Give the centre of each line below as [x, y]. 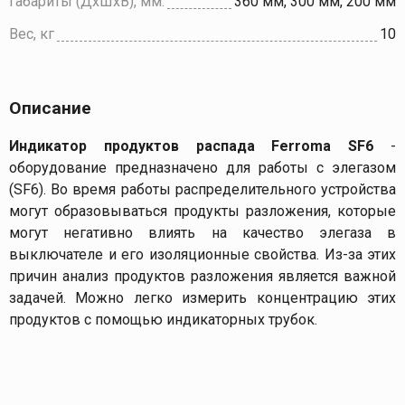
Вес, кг [32, 33]
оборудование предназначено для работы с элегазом [202, 167]
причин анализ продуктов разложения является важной [202, 276]
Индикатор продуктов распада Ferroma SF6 [192, 146]
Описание [50, 108]
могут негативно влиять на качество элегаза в [202, 232]
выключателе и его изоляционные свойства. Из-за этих [202, 254]
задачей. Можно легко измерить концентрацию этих [202, 297]
